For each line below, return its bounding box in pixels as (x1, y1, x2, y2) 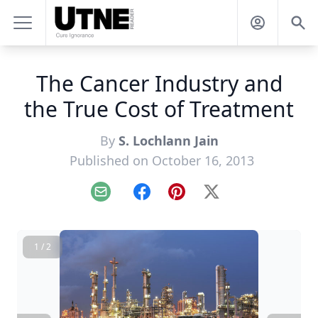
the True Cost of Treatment (24, 94, 294, 124)
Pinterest (175, 191, 224, 207)
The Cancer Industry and (35, 69, 283, 98)
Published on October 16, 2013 (70, 152, 254, 169)
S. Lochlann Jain (118, 132, 219, 149)
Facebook (141, 191, 192, 207)
